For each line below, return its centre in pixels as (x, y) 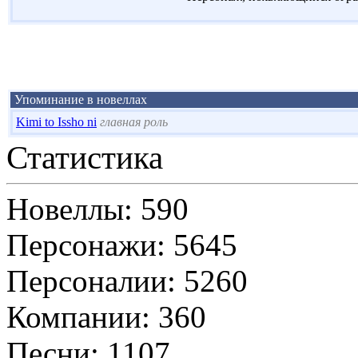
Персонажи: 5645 (122, 245)
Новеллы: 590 (97, 209)
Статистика (85, 157)
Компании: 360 (106, 316)
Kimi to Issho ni (56, 121)
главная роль (134, 121)
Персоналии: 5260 (127, 280)
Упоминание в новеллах (79, 99)
